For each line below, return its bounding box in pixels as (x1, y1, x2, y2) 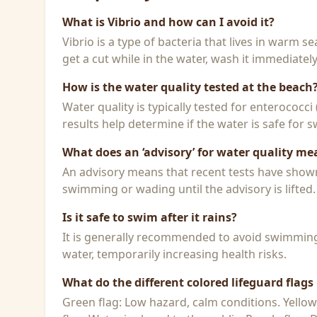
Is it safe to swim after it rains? (62, 209, 237, 225)
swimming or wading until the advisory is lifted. (62, 181, 316, 197)
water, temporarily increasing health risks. (62, 246, 287, 262)
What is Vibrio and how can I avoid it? (62, 14, 275, 30)
